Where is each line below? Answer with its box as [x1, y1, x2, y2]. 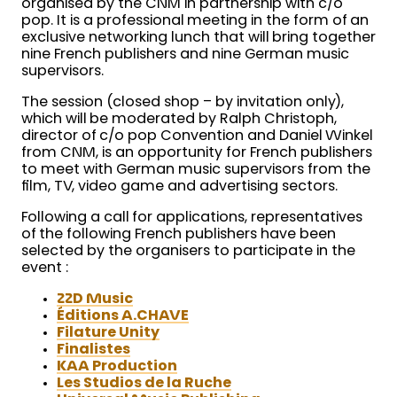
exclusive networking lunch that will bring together [21, 31, 376, 46]
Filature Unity [57, 326, 160, 341]
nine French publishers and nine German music [21, 48, 349, 63]
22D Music [57, 292, 133, 307]
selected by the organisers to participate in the [21, 245, 355, 260]
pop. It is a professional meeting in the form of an [21, 14, 369, 29]
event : [21, 261, 68, 276]
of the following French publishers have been [21, 228, 336, 243]
